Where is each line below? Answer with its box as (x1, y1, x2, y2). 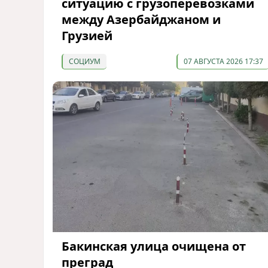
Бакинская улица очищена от (62, 238, 246, 255)
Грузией (62, 27, 112, 44)
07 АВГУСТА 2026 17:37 (183, 56, 263, 66)
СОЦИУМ (69, 56, 100, 66)
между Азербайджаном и (62, 11, 221, 28)
